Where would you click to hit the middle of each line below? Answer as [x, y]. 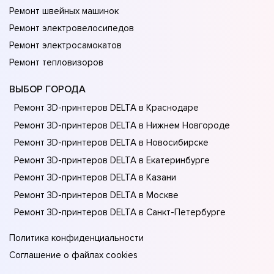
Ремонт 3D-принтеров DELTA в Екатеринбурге [112, 160]
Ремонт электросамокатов [65, 46]
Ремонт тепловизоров [56, 63]
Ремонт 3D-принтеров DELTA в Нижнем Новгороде [122, 125]
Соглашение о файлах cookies [73, 255]
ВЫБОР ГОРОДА [47, 90]
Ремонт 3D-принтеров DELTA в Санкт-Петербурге [120, 213]
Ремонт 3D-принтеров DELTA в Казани [95, 178]
